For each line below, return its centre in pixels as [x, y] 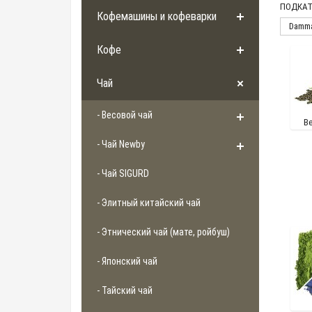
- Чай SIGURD [123, 174]
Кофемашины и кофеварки [157, 17]
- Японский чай [127, 262]
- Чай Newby [121, 145]
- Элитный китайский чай [149, 203]
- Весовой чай [125, 115]
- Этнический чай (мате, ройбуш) [163, 232]
